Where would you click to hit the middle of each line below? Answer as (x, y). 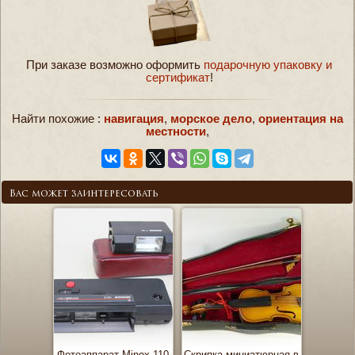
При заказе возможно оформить (115, 65)
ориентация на (300, 118)
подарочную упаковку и (268, 65)
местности (176, 131)
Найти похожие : (57, 118)
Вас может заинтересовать (84, 195)
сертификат (177, 78)
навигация (134, 118)
